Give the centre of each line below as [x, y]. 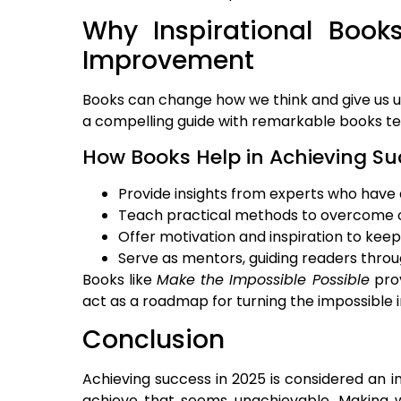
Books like [120, 279]
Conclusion [154, 339]
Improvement [168, 61]
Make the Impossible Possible [263, 279]
